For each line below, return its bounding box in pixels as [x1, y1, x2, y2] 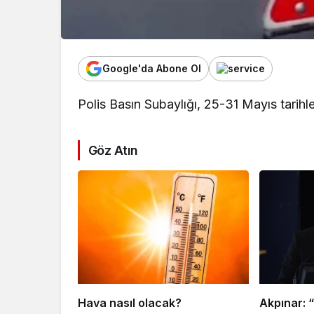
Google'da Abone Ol [102, 62, 201, 75]
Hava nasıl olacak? [78, 296, 182, 310]
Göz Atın [88, 142, 138, 158]
